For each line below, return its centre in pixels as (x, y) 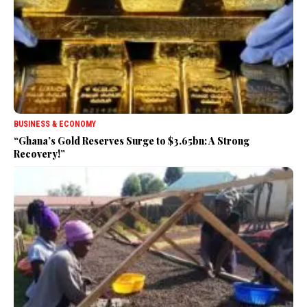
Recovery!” (39, 153)
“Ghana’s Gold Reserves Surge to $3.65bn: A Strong (132, 140)
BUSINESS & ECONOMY (55, 124)
